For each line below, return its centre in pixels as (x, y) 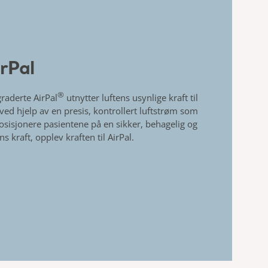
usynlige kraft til (165, 97)
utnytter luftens (98, 97)
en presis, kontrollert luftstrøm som (124, 110)
